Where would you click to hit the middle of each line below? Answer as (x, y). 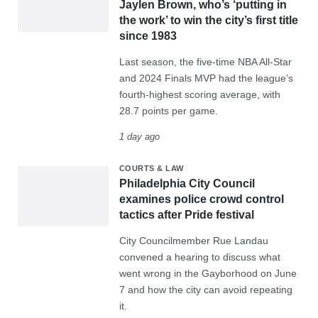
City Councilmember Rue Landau (193, 241)
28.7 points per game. (168, 111)
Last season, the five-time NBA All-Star (205, 62)
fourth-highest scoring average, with (199, 94)
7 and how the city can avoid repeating (205, 290)
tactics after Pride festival (186, 215)
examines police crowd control (201, 199)
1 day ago (139, 137)
